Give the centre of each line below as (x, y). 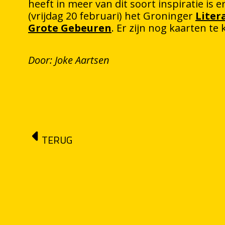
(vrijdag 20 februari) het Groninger (112, 16)
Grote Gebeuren (70, 28)
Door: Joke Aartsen (69, 60)
